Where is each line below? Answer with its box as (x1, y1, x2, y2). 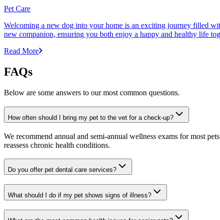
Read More (4, 47, 39, 55)
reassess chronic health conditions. (4, 140, 110, 149)
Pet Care (4, 4, 30, 13)
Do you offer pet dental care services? (8, 166, 116, 174)
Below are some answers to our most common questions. (4, 88, 180, 97)
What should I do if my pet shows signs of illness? (8, 192, 151, 199)
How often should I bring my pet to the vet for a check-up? (8, 113, 173, 121)
